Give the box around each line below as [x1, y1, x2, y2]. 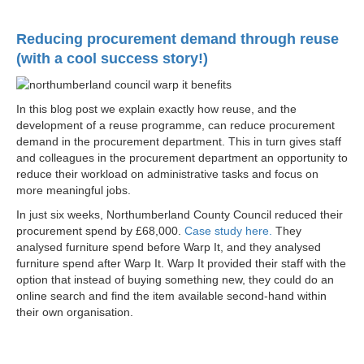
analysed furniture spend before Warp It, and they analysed [16, 240, 321, 253]
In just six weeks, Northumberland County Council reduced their [16, 208, 343, 221]
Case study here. [184, 224, 272, 237]
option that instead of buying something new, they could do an [16, 273, 334, 286]
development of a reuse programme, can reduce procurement [16, 119, 335, 132]
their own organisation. [16, 305, 133, 318]
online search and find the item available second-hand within [16, 289, 327, 302]
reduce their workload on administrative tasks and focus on [16, 167, 318, 180]
